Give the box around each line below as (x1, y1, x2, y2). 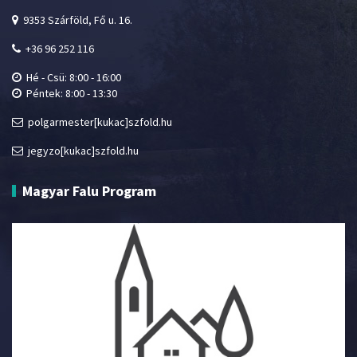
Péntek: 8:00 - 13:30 (22, 86, 117, 100)
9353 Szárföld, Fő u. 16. (18, 13, 132, 27)
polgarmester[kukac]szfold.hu (23, 115, 172, 129)
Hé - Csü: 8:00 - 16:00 (22, 70, 121, 84)
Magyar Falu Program (22, 182, 156, 200)
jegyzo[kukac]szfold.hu (23, 143, 139, 158)
